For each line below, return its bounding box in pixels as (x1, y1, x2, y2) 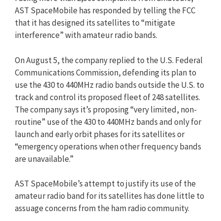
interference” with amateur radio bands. (15, 30, 157, 40)
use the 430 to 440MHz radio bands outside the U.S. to (15, 79, 204, 90)
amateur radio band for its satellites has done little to (15, 190, 204, 201)
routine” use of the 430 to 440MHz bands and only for (15, 116, 201, 127)
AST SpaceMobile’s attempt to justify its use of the (15, 178, 196, 189)
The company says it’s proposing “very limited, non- (15, 104, 197, 115)
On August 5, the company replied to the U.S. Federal (15, 54, 203, 66)
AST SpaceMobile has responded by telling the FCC (15, 5, 195, 16)
